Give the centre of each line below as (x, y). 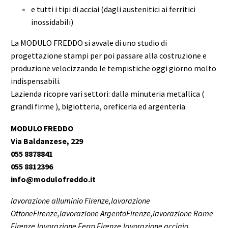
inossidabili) (52, 22)
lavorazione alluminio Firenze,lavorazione (80, 201)
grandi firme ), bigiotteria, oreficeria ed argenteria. (99, 106)
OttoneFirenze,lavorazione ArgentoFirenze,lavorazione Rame (112, 213)
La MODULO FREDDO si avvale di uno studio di (89, 42)
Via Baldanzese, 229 (47, 141)
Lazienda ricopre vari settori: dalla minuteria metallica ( (108, 93)
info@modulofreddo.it (53, 179)
